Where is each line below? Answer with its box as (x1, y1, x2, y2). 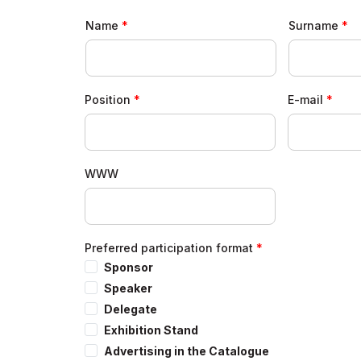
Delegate (104, 301, 157, 316)
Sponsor (104, 259, 153, 274)
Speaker (104, 280, 152, 295)
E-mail (288, 92, 324, 106)
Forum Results (267, 10, 334, 23)
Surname (288, 18, 339, 32)
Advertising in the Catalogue (104, 343, 269, 358)
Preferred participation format (85, 240, 253, 255)
